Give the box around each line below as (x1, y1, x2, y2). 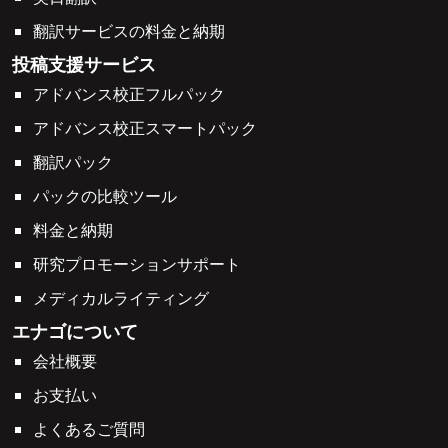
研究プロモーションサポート (32, 253, 241, 277)
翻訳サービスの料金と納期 (32, 20, 225, 44)
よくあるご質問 (32, 418, 145, 442)
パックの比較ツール (32, 185, 177, 209)
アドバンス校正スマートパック (32, 117, 257, 141)
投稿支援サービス (12, 52, 156, 78)
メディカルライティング (32, 287, 209, 311)
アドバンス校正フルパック (32, 83, 225, 107)
